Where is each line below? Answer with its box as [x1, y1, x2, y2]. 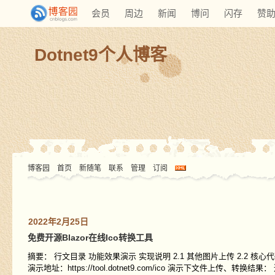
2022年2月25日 [28, 217, 88, 227]
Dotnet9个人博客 [34, 45, 167, 64]
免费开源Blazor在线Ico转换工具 [27, 233, 153, 242]
